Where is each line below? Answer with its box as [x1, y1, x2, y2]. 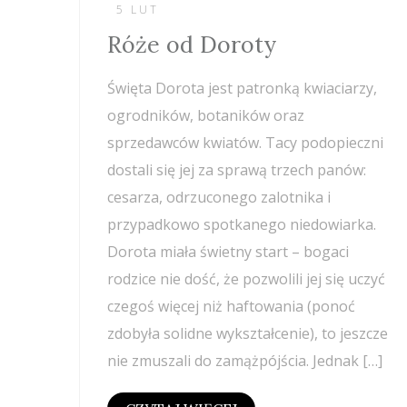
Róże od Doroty [107, 29, 276, 59]
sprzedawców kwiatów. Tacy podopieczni [107, 132, 383, 153]
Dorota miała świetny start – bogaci [107, 241, 349, 262]
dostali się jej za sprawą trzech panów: [107, 159, 366, 180]
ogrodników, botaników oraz [107, 104, 304, 125]
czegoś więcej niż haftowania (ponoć [107, 295, 355, 316]
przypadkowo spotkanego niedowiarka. [107, 213, 376, 234]
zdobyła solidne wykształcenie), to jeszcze [107, 323, 388, 343]
